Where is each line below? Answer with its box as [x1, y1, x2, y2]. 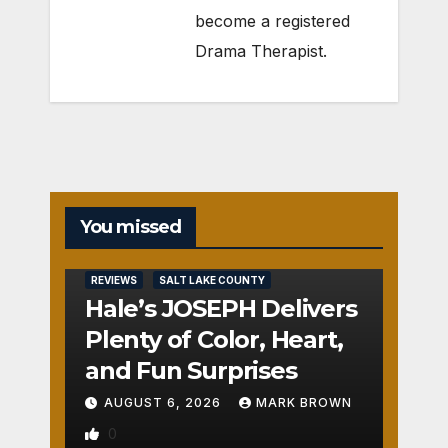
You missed [80, 216, 181, 239]
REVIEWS [91, 274, 137, 287]
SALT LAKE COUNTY [159, 274, 265, 287]
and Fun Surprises [85, 356, 297, 386]
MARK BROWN [256, 395, 352, 411]
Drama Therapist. [195, 41, 327, 62]
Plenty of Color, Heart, [85, 325, 343, 355]
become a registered [195, 11, 350, 32]
